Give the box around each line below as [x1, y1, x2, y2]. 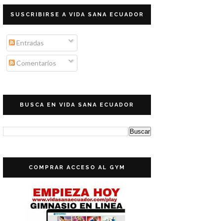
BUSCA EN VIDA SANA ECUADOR [20, 102, 134, 108]
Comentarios [15, 59, 56, 67]
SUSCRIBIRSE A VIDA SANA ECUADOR [10, 11, 144, 18]
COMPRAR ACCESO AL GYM [29, 164, 125, 171]
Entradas [15, 38, 44, 47]
